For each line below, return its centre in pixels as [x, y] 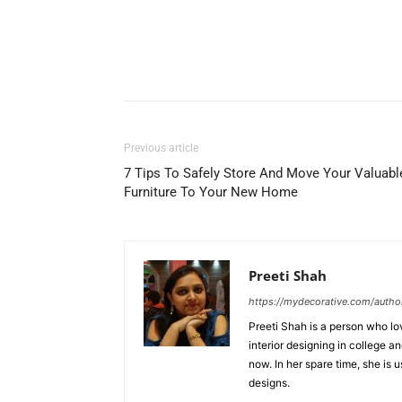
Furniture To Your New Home [211, 192]
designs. [269, 383]
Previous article [161, 149]
